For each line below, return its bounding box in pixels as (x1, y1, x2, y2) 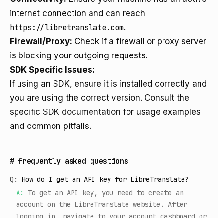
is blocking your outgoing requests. (10, 51, 147, 60)
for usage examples (121, 107, 200, 117)
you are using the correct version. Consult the (10, 93, 189, 103)
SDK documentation (43, 107, 121, 117)
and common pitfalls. (10, 121, 91, 131)
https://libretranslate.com (10, 22, 124, 33)
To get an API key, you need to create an (28, 188, 183, 197)
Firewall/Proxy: (10, 36, 72, 46)
